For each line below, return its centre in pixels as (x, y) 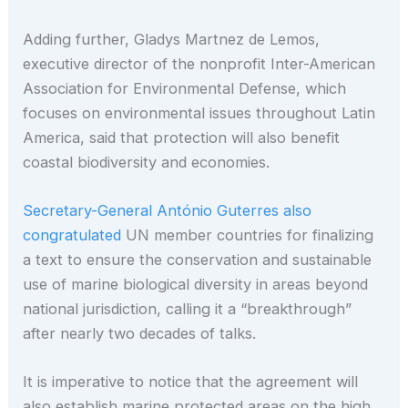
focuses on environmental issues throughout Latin (199, 112)
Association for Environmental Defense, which (185, 88)
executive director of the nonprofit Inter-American (199, 63)
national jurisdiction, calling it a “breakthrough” (188, 308)
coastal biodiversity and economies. (147, 162)
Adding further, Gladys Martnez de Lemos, (172, 39)
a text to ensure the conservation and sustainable (198, 259)
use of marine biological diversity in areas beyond (196, 284)
